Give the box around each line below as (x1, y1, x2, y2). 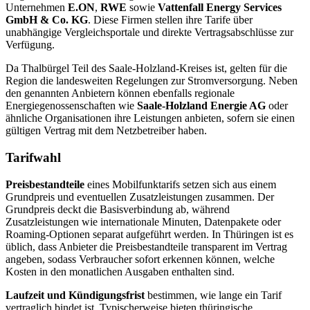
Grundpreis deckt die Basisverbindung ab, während (6, 203, 230, 215)
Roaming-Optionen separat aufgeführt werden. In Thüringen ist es (6, 228, 293, 240)
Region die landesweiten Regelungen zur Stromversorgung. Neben (6, 75, 298, 87)
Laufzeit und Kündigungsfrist (6, 289, 145, 301)
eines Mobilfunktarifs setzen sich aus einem (84, 178, 276, 190)
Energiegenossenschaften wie (6, 100, 137, 112)
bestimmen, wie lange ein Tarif (145, 289, 282, 301)
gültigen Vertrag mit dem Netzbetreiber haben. (6, 125, 207, 137)
